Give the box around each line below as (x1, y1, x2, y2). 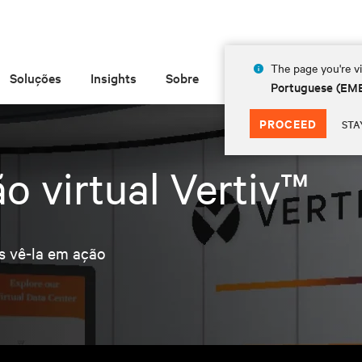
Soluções (10, 69, 62, 86)
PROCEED (259, 115, 317, 132)
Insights (90, 69, 137, 86)
